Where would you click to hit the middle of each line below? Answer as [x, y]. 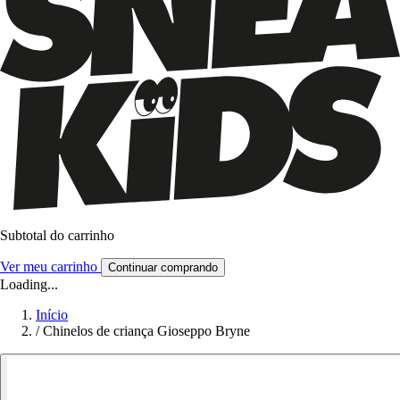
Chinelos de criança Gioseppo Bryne [146, 330]
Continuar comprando [163, 267]
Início [52, 314]
